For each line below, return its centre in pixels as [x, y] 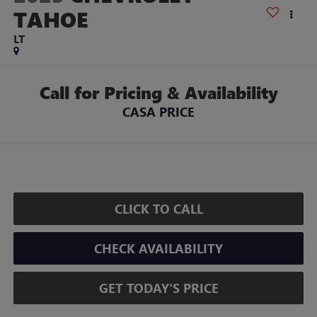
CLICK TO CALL [158, 208]
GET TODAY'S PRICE [158, 288]
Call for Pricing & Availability [158, 92]
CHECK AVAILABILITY [158, 248]
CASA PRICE [158, 111]
